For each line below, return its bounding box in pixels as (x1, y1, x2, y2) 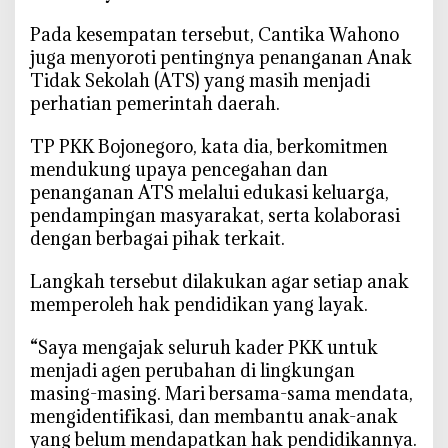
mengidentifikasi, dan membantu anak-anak (30, 405, 398, 429)
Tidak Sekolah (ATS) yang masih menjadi (30, 69, 370, 93)
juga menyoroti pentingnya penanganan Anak (30, 46, 412, 70)
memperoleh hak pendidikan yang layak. (30, 293, 368, 317)
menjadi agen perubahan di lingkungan (30, 359, 355, 383)
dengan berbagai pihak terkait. (30, 227, 285, 251)
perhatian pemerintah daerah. (30, 92, 280, 116)
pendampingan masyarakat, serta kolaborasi (30, 204, 400, 228)
